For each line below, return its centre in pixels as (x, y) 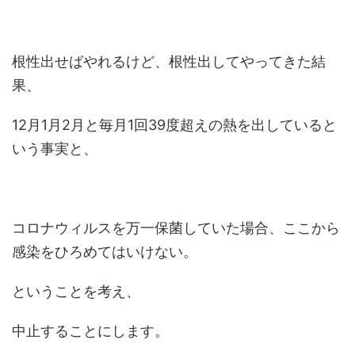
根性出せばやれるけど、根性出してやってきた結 (169, 61)
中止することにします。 (90, 331)
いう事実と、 (55, 149)
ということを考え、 (76, 291)
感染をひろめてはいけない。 (105, 252)
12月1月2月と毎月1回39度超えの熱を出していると (174, 125)
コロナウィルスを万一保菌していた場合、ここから (176, 228)
